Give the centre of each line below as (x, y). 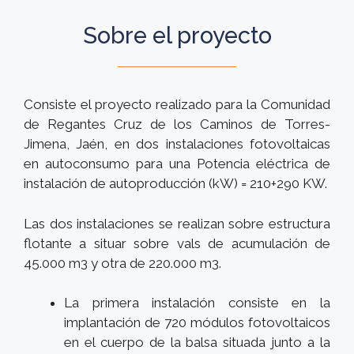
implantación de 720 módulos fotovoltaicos (197, 322)
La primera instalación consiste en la (197, 303)
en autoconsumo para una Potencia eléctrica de (177, 164)
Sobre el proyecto (177, 36)
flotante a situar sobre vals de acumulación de (177, 243)
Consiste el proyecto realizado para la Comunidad (177, 104)
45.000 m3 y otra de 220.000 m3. (122, 263)
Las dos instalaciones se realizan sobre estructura (177, 223)
